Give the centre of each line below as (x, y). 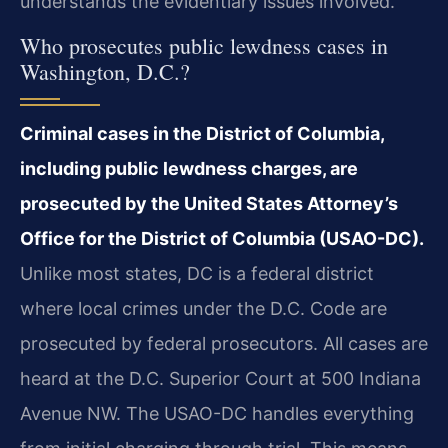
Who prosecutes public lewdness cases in (204, 46)
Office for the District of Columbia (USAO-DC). (222, 239)
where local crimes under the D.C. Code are (203, 309)
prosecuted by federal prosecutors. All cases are (224, 344)
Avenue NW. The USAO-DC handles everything (217, 414)
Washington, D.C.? (105, 72)
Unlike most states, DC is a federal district (197, 274)
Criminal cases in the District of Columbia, (202, 134)
